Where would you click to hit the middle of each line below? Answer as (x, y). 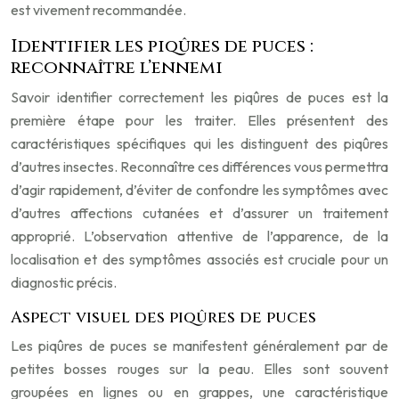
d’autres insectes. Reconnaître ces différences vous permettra (199, 167)
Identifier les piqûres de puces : (162, 46)
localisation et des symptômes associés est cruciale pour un (199, 259)
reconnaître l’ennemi (117, 67)
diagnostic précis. (64, 282)
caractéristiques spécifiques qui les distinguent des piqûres (199, 143)
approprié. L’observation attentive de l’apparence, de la (199, 236)
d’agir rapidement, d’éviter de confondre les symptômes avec (199, 190)
